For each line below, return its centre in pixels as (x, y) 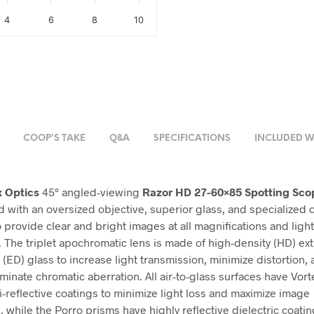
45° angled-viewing (91, 192)
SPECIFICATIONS (192, 139)
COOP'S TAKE (54, 139)
